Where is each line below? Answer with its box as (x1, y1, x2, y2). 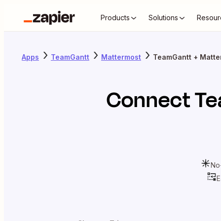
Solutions (148, 13, 178, 22)
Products (101, 13, 130, 22)
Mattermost (101, 52, 141, 61)
